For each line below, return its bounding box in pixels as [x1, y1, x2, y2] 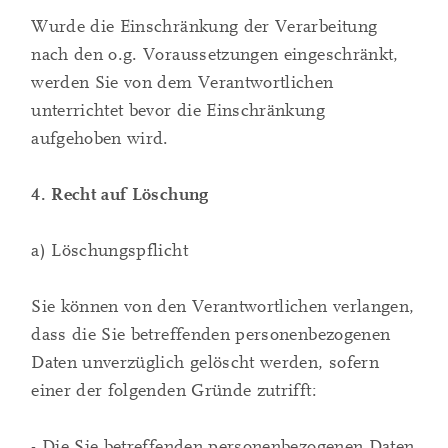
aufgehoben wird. [31, 128, 169, 150]
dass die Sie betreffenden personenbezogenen [31, 324, 391, 346]
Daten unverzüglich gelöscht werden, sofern [31, 352, 379, 374]
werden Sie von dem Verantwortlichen [31, 72, 334, 94]
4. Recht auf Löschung [31, 184, 209, 206]
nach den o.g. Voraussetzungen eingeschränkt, [31, 44, 399, 66]
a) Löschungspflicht [31, 240, 188, 262]
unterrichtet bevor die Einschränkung [31, 100, 325, 122]
